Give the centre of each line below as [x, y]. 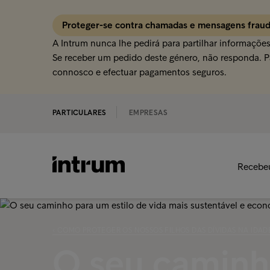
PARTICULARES [80, 113]
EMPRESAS [148, 113]
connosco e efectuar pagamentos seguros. [140, 72]
